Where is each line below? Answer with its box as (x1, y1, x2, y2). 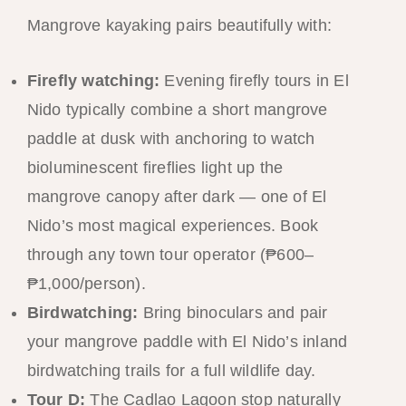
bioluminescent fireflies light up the (26, 159, 284, 178)
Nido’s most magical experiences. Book (26, 217, 319, 236)
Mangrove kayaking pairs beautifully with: (26, 16, 332, 35)
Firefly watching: (26, 72, 160, 91)
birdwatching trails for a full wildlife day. (26, 362, 316, 381)
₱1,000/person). (26, 275, 146, 294)
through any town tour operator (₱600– (26, 246, 314, 265)
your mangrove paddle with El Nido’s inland (26, 333, 348, 352)
